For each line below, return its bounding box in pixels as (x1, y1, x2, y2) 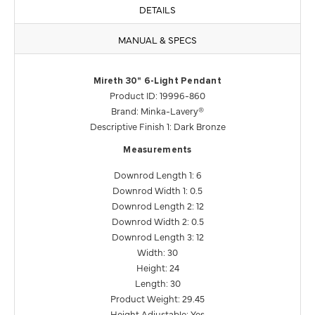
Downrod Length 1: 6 (113, 168, 202, 181)
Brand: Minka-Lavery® (111, 104, 204, 117)
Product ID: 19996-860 (110, 89, 205, 102)
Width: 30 (137, 245, 178, 259)
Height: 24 (136, 261, 179, 274)
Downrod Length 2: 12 (111, 199, 204, 212)
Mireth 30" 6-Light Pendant (94, 77, 221, 86)
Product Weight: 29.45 (110, 292, 205, 305)
